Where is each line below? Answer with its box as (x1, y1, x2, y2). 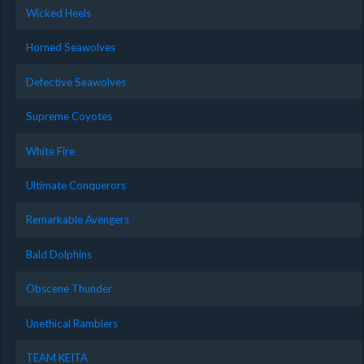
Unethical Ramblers (25, 316, 118, 330)
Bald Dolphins (25, 247, 92, 261)
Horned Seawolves (25, 41, 115, 54)
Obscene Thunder (25, 282, 112, 296)
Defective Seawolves (25, 75, 126, 89)
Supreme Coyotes (25, 110, 112, 123)
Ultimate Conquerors (25, 178, 126, 192)
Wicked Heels (25, 6, 91, 19)
